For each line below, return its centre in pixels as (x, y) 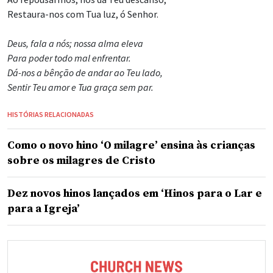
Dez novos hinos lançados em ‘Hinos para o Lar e (135, 194)
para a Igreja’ (44, 209)
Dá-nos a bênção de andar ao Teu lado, (85, 73)
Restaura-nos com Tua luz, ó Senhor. (83, 14)
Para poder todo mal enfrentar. (69, 58)
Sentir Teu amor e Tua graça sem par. (80, 87)
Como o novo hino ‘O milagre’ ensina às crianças (131, 146)
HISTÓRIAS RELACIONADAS (51, 115)
